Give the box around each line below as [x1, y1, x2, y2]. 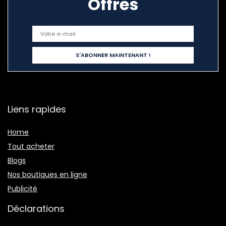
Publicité [8, 184, 37, 194]
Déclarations [8, 202, 65, 215]
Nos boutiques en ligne [8, 169, 87, 180]
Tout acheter [8, 141, 54, 152]
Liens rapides [8, 103, 66, 116]
